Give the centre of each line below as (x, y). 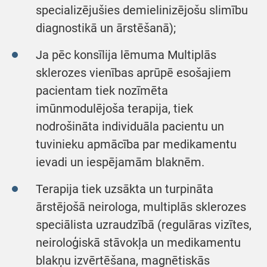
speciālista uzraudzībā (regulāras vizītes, (144, 225)
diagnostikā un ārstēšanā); (106, 28)
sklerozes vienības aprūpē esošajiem (133, 73)
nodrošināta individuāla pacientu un (130, 126)
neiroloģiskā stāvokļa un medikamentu (138, 243)
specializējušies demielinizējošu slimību (142, 10)
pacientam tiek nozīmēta (102, 91)
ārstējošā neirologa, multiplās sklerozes (141, 207)
